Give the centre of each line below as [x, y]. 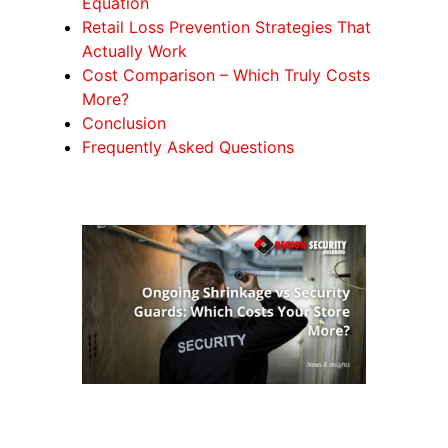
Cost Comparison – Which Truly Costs [226, 74]
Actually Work [135, 50]
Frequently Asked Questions [188, 146]
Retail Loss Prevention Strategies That [227, 26]
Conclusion [124, 122]
